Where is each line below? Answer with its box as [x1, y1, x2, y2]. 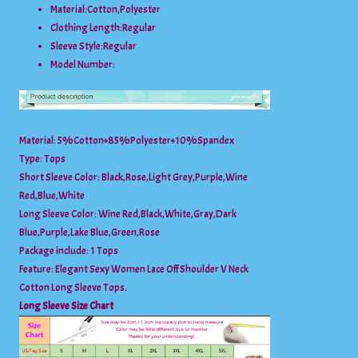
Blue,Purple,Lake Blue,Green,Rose [19, 225, 161, 239]
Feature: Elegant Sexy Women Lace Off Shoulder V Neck [19, 262, 249, 276]
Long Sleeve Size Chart [19, 299, 114, 312]
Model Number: [50, 58, 116, 72]
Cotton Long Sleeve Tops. [19, 280, 128, 294]
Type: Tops [19, 152, 66, 165]
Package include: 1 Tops [19, 244, 119, 257]
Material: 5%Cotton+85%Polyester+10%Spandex [19, 133, 235, 147]
